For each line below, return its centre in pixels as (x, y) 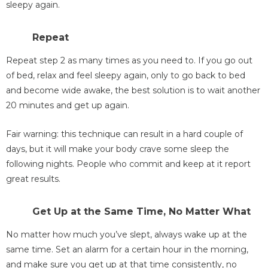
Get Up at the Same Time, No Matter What (141, 211)
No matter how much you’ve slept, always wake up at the (127, 234)
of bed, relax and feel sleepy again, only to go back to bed (126, 76)
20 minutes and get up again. (68, 106)
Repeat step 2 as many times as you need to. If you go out (129, 61)
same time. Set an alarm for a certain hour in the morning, (127, 249)
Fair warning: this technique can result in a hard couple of (124, 134)
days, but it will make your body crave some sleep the (118, 149)
